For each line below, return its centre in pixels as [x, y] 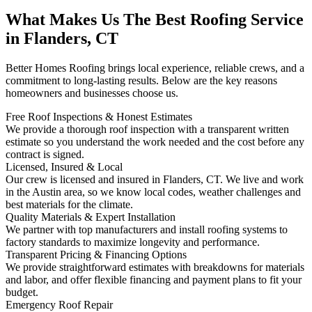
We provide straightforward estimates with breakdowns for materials [155, 267]
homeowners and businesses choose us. [92, 93]
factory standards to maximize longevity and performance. [133, 242]
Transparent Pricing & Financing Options [96, 255]
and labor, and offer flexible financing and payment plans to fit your [154, 280]
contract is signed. [45, 155]
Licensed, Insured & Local [64, 167]
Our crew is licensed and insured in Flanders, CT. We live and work [155, 180]
